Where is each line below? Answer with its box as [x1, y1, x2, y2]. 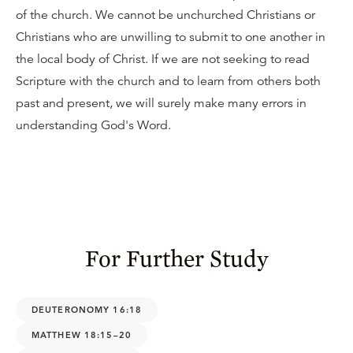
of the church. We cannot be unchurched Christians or [16, 7, 315, 23]
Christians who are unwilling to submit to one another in [16, 29, 325, 45]
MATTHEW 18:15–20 [32, 329, 132, 340]
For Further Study [84, 243, 269, 272]
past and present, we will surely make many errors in [16, 95, 307, 111]
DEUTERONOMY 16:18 [32, 303, 143, 315]
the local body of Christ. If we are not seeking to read [16, 51, 310, 67]
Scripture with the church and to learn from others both [16, 73, 321, 89]
